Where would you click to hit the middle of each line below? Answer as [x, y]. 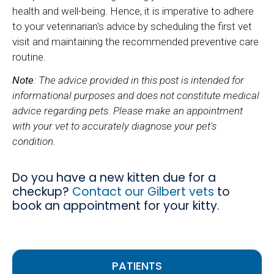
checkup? [42, 192]
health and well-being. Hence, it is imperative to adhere [133, 11]
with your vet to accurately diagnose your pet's [114, 126]
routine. [29, 57]
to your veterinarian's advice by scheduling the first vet [132, 26]
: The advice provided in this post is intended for [139, 80]
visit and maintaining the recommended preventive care [135, 41]
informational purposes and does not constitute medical [136, 96]
